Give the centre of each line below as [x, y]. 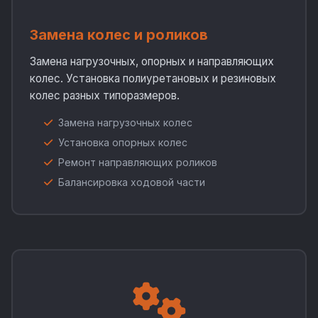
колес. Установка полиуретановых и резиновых [153, 78]
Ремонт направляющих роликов [138, 162]
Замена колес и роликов [119, 35]
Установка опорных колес [123, 142]
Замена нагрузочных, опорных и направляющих [152, 61]
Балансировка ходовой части [132, 182]
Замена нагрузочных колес [125, 122]
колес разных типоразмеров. [105, 95]
